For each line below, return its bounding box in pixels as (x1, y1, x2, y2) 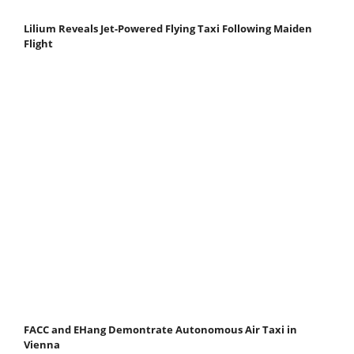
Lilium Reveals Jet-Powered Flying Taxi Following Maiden (24, 21, 312, 36)
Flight (24, 36, 53, 51)
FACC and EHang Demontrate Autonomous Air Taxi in (24, 322, 297, 337)
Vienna (24, 337, 60, 352)
